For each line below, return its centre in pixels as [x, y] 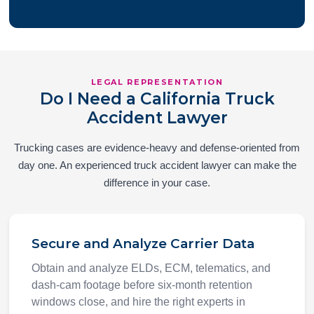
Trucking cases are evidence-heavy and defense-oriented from [157, 148]
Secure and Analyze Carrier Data [143, 244]
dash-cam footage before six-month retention [142, 285]
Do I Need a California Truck [157, 99]
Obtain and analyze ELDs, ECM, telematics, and [151, 268]
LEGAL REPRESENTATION [157, 82]
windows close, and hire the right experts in [138, 302]
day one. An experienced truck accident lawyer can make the [157, 165]
